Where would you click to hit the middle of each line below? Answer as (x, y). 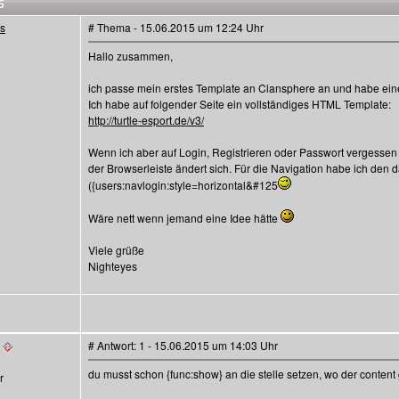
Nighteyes (113, 266)
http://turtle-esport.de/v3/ (146, 120)
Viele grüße (116, 250)
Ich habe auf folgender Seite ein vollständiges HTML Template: (240, 104)
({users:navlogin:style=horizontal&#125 (183, 185)
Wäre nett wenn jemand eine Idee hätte (184, 218)
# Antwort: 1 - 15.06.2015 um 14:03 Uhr (183, 345)
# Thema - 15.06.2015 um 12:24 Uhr (176, 27)
